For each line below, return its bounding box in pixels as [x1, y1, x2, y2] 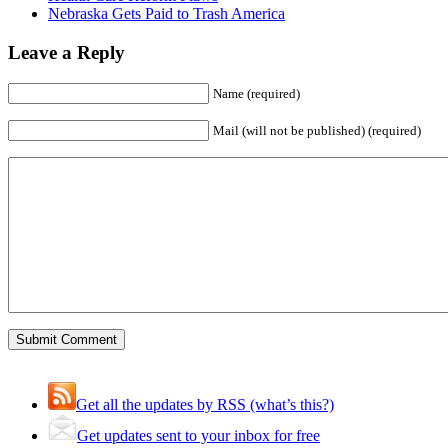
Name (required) [213, 85, 300, 101]
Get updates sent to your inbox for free [77, 426, 320, 444]
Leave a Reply [8, 41, 125, 63]
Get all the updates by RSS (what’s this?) [76, 395, 334, 413]
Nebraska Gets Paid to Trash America [48, 5, 285, 23]
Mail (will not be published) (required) [213, 122, 421, 138]
